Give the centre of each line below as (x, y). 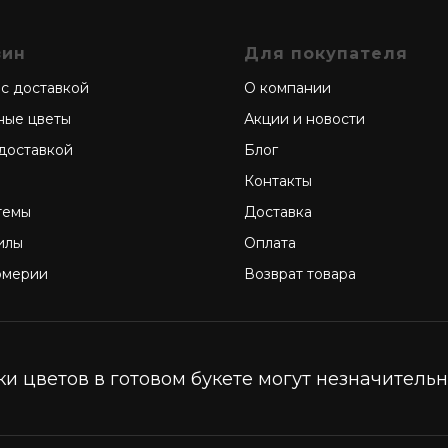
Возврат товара (300, 274)
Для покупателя (326, 53)
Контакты (278, 181)
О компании (287, 88)
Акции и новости (304, 119)
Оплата (270, 243)
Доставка (278, 212)
